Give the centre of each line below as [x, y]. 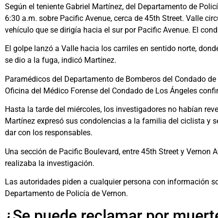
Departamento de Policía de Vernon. [66, 193]
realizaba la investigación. [50, 163]
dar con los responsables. [49, 133]
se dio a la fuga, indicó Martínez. [61, 60]
